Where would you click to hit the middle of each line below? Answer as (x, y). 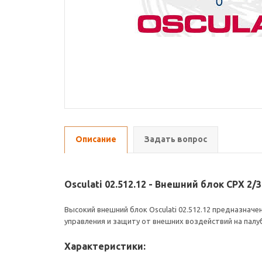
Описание (96, 139)
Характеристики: (105, 246)
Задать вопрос (176, 139)
